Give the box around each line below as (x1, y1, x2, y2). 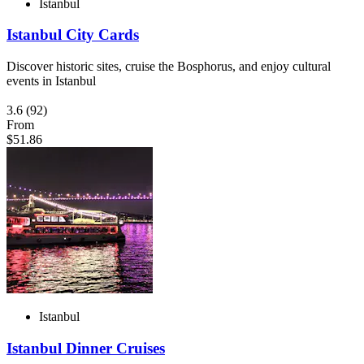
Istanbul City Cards (6, 26, 139, 44)
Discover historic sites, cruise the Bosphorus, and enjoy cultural (6, 58, 331, 73)
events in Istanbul (6, 73, 96, 88)
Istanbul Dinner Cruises (6, 339, 165, 357)
